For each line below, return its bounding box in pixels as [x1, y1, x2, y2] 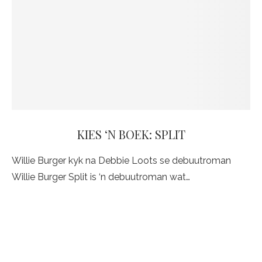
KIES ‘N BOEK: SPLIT [77, 126, 185, 142]
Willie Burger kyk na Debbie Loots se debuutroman [12, 155, 231, 166]
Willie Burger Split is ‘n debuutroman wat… [12, 171, 190, 182]
